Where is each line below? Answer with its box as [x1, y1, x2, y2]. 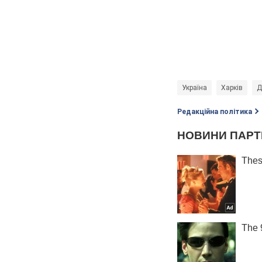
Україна [182, 83, 207, 92]
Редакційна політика [177, 107, 252, 116]
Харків [221, 83, 243, 92]
